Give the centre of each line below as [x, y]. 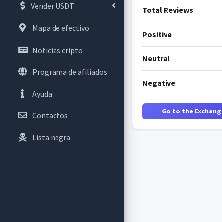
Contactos [50, 116]
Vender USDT [52, 6]
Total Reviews [167, 10]
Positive [157, 34]
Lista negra [51, 138]
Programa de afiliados [69, 72]
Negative [159, 83]
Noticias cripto [57, 50]
